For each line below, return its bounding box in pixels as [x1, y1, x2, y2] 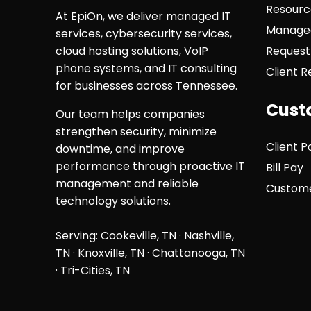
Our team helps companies [55, 106, 205, 122]
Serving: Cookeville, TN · [55, 227, 184, 244]
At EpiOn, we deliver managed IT [55, 8, 231, 24]
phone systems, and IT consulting [55, 60, 237, 76]
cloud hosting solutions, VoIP [55, 42, 208, 59]
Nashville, [183, 227, 234, 244]
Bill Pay [266, 160, 304, 176]
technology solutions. [55, 192, 174, 209]
